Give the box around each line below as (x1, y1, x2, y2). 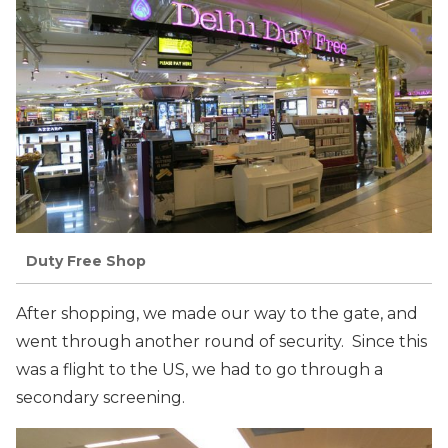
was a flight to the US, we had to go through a (16, 359, 383, 379)
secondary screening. (16, 387, 185, 407)
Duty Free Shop (26, 252, 146, 271)
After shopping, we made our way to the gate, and (16, 303, 418, 323)
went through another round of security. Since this (16, 331, 427, 351)
